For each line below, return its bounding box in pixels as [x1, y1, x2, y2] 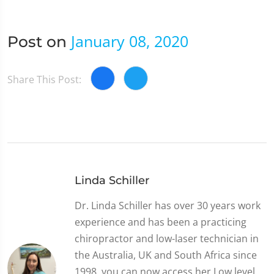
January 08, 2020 [71, 30, 188, 51]
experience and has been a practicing [75, 215, 246, 229]
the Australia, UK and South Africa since [75, 248, 257, 262]
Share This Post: [7, 73, 81, 87]
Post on [7, 32, 71, 51]
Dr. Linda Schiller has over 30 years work [75, 198, 261, 212]
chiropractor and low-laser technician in [75, 231, 259, 245]
